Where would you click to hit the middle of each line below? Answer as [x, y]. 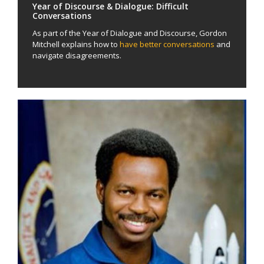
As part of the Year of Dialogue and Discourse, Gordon [130, 33]
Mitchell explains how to [76, 44]
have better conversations [167, 44]
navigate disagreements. [77, 56]
